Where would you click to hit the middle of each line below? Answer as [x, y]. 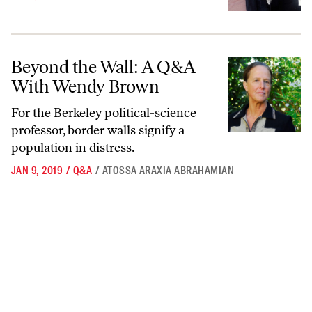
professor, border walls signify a [98, 130]
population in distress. [74, 147]
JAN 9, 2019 [37, 170]
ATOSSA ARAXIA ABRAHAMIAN [168, 170]
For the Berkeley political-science [104, 112]
